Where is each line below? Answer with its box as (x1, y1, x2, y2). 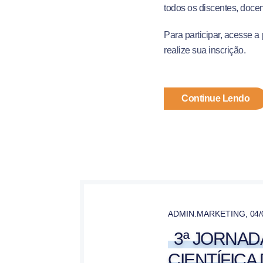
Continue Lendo (181, 93, 250, 103)
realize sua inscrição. (164, 45, 246, 55)
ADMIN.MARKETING (168, 209, 245, 218)
